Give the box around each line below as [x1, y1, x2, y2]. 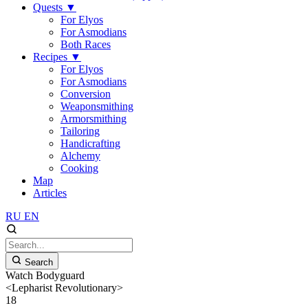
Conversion [60, 88, 111, 100]
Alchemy [60, 150, 100, 162]
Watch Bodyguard [5, 269, 85, 281]
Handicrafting [60, 137, 120, 149]
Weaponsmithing [60, 100, 133, 112]
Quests [33, 1, 65, 13]
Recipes [33, 51, 70, 63]
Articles [33, 187, 67, 199]
